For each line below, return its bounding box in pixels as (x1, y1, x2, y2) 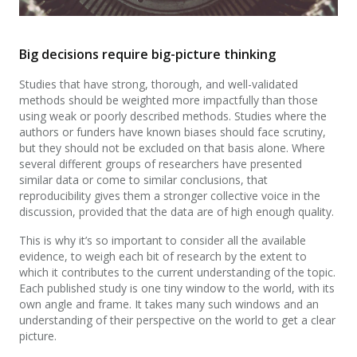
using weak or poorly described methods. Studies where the (19, 108, 327, 124)
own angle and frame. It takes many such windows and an (19, 296, 319, 312)
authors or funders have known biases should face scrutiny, (19, 124, 326, 140)
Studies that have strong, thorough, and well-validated (19, 76, 298, 92)
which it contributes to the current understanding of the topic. (19, 265, 335, 280)
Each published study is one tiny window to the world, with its (19, 280, 335, 296)
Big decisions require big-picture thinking (19, 45, 276, 64)
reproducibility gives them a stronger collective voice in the (19, 188, 320, 204)
